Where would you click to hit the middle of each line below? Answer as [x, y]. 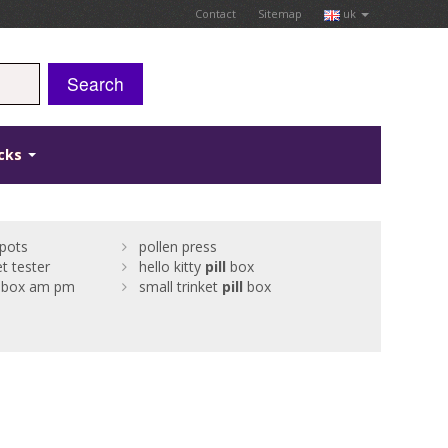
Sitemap [279, 13]
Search [95, 83]
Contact [215, 13]
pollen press [177, 247]
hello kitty [171, 267]
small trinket [180, 287]
